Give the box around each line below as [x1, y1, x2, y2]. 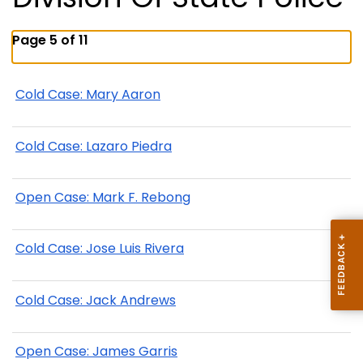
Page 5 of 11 [12, 30, 88, 49]
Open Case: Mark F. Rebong [15, 187, 190, 207]
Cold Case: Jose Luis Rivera [15, 239, 184, 258]
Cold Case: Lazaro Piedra [15, 136, 172, 156]
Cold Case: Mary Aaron [15, 85, 160, 105]
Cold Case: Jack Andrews [15, 290, 176, 310]
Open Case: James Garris [15, 342, 177, 361]
